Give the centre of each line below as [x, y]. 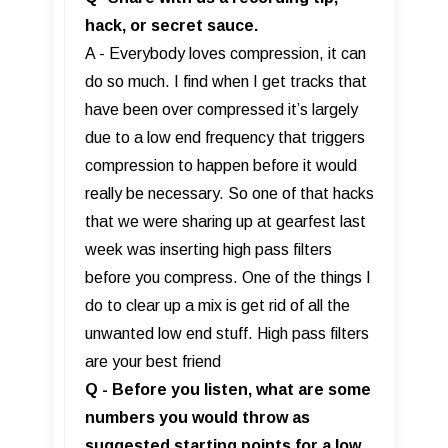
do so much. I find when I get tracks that [226, 81]
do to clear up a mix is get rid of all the [217, 305]
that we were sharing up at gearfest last [225, 221]
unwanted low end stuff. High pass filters [227, 333]
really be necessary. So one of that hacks [229, 193]
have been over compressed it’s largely [221, 109]
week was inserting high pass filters [208, 249]
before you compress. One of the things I [228, 277]
